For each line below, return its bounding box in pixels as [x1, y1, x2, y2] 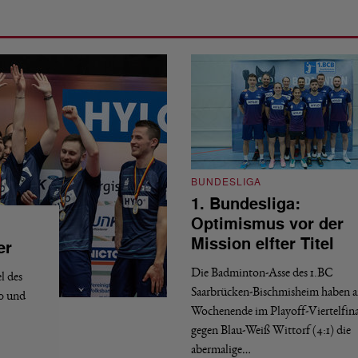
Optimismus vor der [191, 213, 344, 235]
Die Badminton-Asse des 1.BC [191, 265, 332, 279]
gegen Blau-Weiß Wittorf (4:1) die [191, 323, 351, 336]
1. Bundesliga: [191, 193, 300, 215]
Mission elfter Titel [191, 233, 334, 255]
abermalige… [191, 342, 251, 356]
